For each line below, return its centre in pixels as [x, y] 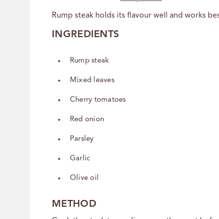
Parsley [82, 139]
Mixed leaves [92, 80]
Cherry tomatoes [98, 100]
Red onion [87, 119]
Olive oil [85, 178]
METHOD [74, 204]
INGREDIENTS [86, 34]
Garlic [80, 158]
